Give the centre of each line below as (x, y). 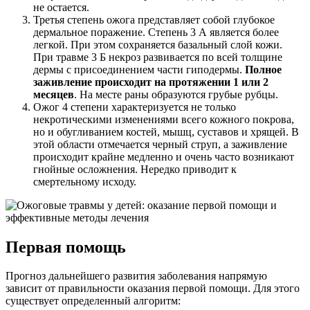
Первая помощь (66, 247)
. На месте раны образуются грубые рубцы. (176, 94)
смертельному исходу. (85, 181)
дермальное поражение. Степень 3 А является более (156, 32)
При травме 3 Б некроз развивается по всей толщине (158, 57)
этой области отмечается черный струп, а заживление (160, 144)
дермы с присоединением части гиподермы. (139, 69)
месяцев (54, 94)
